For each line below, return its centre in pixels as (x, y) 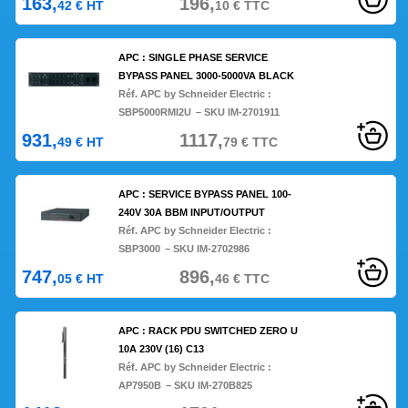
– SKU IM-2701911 (238, 112)
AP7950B (140, 386)
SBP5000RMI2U (155, 112)
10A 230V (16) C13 (162, 349)
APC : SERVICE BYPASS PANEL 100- (205, 194)
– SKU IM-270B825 (209, 386)
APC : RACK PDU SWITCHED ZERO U (209, 331)
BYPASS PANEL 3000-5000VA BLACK (207, 76)
